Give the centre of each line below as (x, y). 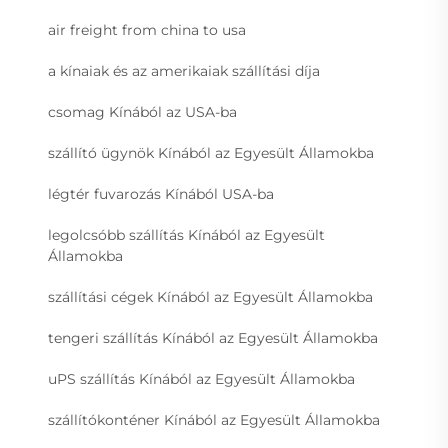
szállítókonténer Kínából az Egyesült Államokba (214, 420)
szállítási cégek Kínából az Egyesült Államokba (210, 297)
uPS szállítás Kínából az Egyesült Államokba (201, 379)
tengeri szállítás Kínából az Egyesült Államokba (213, 338)
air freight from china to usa (147, 30)
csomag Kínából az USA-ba (142, 112)
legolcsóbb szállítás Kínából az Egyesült (186, 235)
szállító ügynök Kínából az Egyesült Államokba (211, 153)
